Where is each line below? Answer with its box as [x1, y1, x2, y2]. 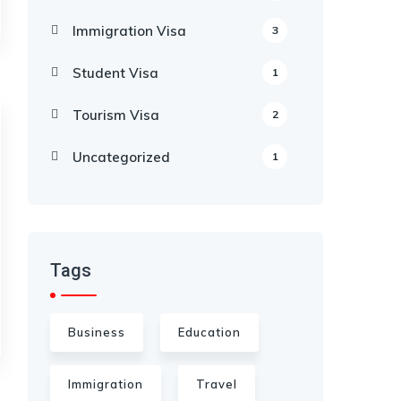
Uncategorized [73, 149, 170, 166]
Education [178, 325, 241, 339]
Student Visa [73, 64, 158, 81]
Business [68, 325, 125, 339]
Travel [196, 377, 237, 391]
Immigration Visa [73, 22, 186, 39]
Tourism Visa [73, 107, 159, 124]
